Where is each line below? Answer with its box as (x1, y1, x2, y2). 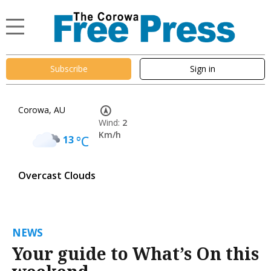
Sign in (189, 63, 215, 75)
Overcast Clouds (18, 168, 96, 182)
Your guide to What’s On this (12, 241, 259, 265)
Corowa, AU (18, 103, 65, 116)
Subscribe (50, 63, 88, 75)
